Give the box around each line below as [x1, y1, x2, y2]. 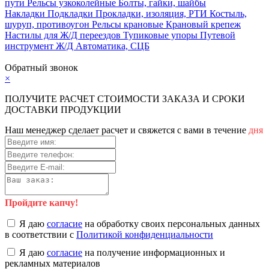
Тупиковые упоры [123, 30, 200, 41]
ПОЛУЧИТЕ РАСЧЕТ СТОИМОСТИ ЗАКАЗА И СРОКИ [5, 94, 245, 104]
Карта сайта [5, 52, 53, 62]
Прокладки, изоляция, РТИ [95, 8, 210, 19]
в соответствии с [5, 229, 76, 240]
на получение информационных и [82, 247, 225, 258]
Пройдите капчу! [5, 198, 78, 208]
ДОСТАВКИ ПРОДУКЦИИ [5, 104, 121, 115]
